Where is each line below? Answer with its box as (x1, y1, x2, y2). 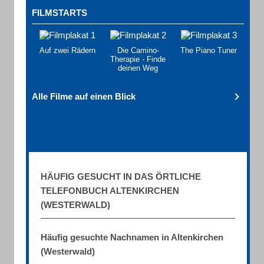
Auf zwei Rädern (39, 46, 95, 55)
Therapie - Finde (110, 55, 166, 64)
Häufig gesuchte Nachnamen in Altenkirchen (41, 232, 223, 242)
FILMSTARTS (32, 8, 87, 18)
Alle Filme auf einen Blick (32, 91, 136, 101)
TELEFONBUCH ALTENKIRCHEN (41, 186, 179, 196)
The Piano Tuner (180, 46, 237, 55)
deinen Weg (118, 64, 158, 72)
